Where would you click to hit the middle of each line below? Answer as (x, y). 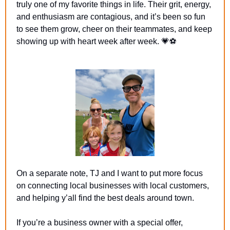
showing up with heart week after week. (89, 41)
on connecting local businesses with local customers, (113, 186)
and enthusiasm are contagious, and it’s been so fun (111, 17)
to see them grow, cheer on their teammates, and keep (114, 29)
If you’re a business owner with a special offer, (100, 223)
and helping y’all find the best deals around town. (105, 198)
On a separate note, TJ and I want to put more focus (110, 174)
